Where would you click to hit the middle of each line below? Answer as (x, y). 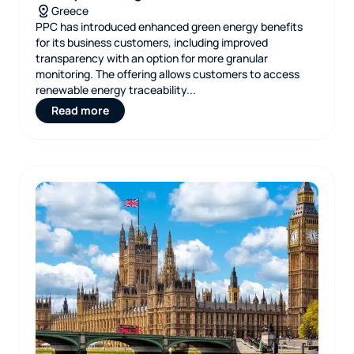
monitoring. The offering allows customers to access (168, 74)
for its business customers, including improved (152, 42)
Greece (70, 11)
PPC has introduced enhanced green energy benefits (169, 26)
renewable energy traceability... (116, 90)
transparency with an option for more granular (152, 58)
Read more (80, 110)
